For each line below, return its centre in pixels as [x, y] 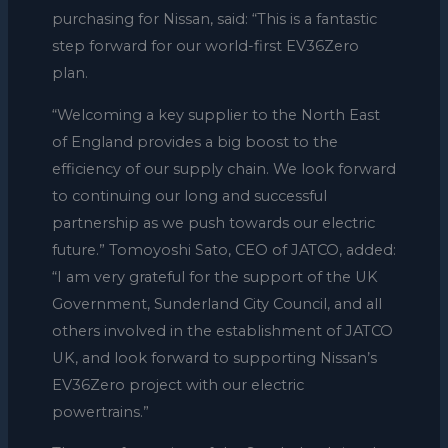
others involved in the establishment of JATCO [222, 330]
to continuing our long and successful [189, 195]
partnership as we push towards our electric [213, 222]
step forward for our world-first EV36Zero [205, 46]
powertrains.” [100, 411]
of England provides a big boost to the [194, 141]
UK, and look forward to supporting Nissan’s [214, 357]
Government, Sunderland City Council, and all [216, 303]
